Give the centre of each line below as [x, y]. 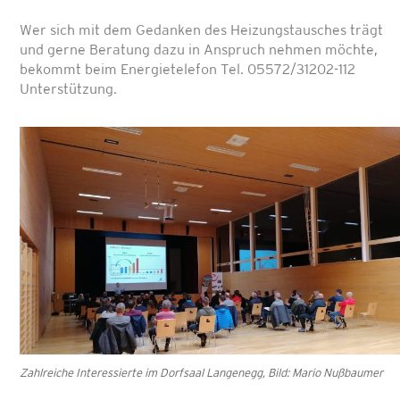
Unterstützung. [68, 90]
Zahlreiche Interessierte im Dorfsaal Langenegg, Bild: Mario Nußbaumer [201, 373]
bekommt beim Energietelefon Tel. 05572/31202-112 [187, 71]
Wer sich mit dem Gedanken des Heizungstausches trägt [201, 31]
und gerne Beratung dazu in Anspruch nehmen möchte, [199, 51]
